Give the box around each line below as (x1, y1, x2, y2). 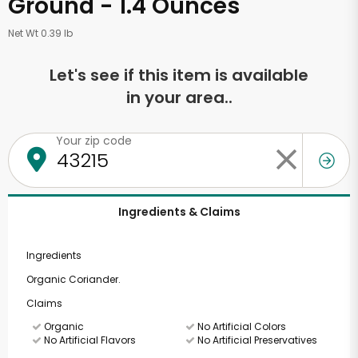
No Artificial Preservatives (194, 333, 317, 347)
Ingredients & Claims (117, 204, 241, 220)
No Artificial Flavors (42, 333, 136, 347)
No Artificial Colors (194, 320, 286, 333)
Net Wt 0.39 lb (8, 26, 73, 40)
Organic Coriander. (26, 272, 121, 286)
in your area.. (125, 86, 233, 109)
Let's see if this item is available (50, 64, 308, 86)
